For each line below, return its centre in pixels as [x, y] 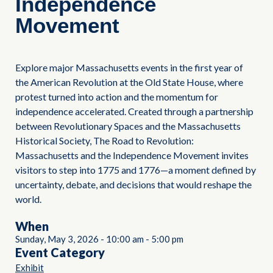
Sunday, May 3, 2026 [57, 239]
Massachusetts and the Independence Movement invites [132, 155]
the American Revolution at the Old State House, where [129, 82]
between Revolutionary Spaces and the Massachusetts [128, 126]
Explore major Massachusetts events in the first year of [129, 67]
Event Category [60, 252]
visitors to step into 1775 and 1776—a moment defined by [136, 169]
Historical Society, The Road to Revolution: [105, 140]
